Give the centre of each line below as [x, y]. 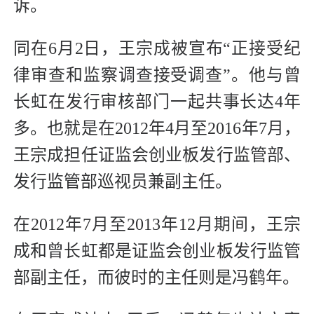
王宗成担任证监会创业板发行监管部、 [157, 155]
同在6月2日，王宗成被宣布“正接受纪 [157, 49]
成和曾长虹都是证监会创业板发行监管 [157, 251]
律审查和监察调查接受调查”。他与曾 [157, 75]
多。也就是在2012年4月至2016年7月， [157, 129]
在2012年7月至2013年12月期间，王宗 [157, 225]
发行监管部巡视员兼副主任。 [123, 182]
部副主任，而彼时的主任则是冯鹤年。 [156, 278]
